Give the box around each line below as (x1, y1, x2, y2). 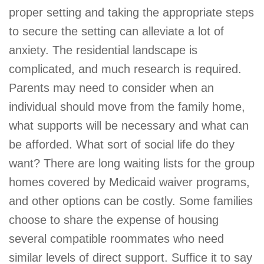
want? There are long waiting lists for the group (9, 156, 255, 170)
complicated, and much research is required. (9, 62, 242, 75)
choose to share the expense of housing (9, 213, 219, 226)
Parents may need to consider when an (9, 81, 214, 94)
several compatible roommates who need (9, 232, 224, 245)
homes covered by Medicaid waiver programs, (9, 175, 250, 189)
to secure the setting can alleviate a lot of (9, 24, 224, 38)
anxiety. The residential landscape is (9, 43, 197, 57)
